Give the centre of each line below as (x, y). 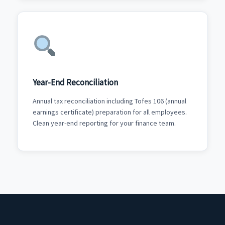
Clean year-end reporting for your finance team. (104, 123)
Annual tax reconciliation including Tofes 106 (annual (109, 101)
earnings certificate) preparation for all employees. (109, 112)
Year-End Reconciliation (75, 82)
